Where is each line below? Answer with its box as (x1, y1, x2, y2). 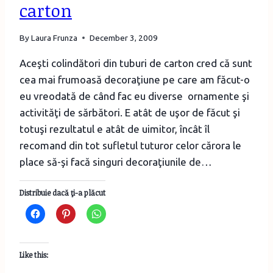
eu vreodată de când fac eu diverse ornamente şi (19, 90, 249, 102)
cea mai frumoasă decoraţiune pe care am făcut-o (19, 73, 250, 85)
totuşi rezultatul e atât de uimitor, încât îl (19, 122, 210, 135)
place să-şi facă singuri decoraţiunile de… (19, 155, 212, 168)
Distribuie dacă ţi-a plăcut (19, 187, 105, 197)
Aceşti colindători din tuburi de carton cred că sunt (19, 57, 252, 69)
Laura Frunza (31, 32, 78, 43)
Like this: (19, 249, 49, 260)
